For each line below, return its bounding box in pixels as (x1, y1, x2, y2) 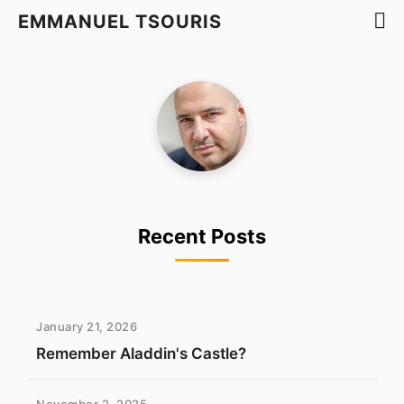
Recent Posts (138, 225, 266, 248)
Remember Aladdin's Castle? (36, 344, 246, 363)
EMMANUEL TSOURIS (18, 10, 222, 32)
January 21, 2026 (36, 319, 137, 334)
